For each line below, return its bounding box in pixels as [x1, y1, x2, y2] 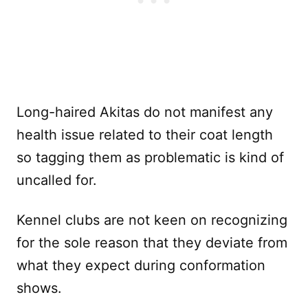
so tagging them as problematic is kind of [16, 148, 284, 166]
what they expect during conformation [16, 256, 265, 274]
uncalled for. [16, 171, 97, 188]
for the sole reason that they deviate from [16, 234, 287, 251]
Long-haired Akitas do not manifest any [16, 103, 273, 120]
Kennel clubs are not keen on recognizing [16, 211, 287, 228]
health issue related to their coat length [16, 126, 273, 143]
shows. [16, 279, 62, 296]
